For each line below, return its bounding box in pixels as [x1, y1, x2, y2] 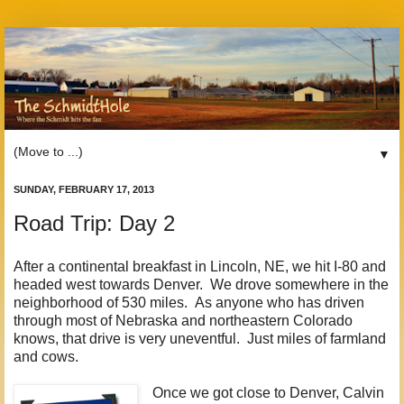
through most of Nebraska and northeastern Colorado [14, 312, 353, 328]
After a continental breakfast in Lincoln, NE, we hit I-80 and [14, 258, 386, 274]
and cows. [14, 348, 78, 364]
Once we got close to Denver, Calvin [151, 384, 384, 400]
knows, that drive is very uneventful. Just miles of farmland [14, 330, 386, 346]
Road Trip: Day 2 [14, 211, 175, 236]
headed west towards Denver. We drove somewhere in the [14, 276, 389, 292]
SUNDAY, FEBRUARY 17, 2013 [14, 183, 154, 195]
